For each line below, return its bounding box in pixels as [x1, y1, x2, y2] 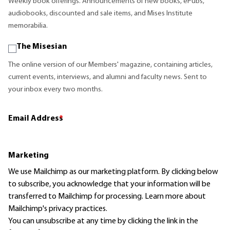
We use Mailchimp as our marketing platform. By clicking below [8, 168, 218, 177]
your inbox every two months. [8, 86, 103, 94]
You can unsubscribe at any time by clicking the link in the [8, 217, 198, 226]
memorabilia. [8, 22, 48, 30]
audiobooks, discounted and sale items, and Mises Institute [8, 10, 193, 18]
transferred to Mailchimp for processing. [8, 193, 145, 201]
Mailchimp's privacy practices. [8, 205, 107, 214]
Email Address [8, 114, 63, 123]
